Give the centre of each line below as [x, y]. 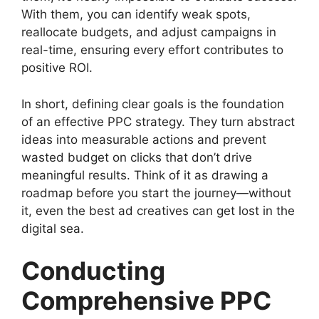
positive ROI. [57, 68]
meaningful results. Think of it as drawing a [145, 175]
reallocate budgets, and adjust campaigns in [149, 32]
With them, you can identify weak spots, [136, 15]
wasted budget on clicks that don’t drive [137, 157]
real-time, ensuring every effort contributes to [152, 50]
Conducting [93, 271]
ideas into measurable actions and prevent [144, 139]
